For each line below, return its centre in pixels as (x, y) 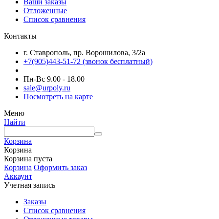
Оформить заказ (60, 168)
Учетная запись (30, 185)
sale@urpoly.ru (47, 88)
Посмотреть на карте (58, 97)
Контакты (20, 36)
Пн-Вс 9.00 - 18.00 (54, 79)
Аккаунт (18, 176)
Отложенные (45, 11)
